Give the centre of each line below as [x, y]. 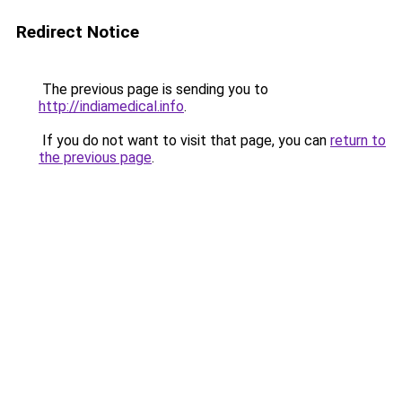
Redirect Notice [78, 32]
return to [358, 140]
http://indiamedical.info [111, 106]
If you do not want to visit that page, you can [184, 140]
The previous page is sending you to [153, 89]
